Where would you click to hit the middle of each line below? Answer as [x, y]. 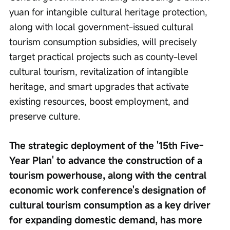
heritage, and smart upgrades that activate [100, 87]
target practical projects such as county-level [105, 57]
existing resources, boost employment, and [100, 101]
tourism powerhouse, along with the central [109, 175]
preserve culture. [45, 116]
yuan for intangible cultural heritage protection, [110, 12]
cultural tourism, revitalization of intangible [100, 72]
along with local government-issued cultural [103, 27]
